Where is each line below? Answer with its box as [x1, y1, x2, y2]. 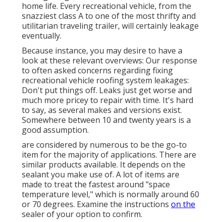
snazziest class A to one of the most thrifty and [22, 10, 196, 22]
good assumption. [22, 124, 89, 136]
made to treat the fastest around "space [22, 179, 170, 190]
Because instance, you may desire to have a [22, 45, 182, 56]
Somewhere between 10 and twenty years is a [22, 114, 191, 126]
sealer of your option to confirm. [22, 209, 142, 220]
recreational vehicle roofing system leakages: [22, 75, 189, 86]
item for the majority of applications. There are [22, 149, 196, 161]
